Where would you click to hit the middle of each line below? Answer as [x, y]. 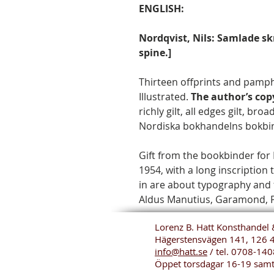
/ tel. [219, 251]
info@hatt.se [181, 251]
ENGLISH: [161, 8]
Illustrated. [165, 96]
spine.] [155, 52]
